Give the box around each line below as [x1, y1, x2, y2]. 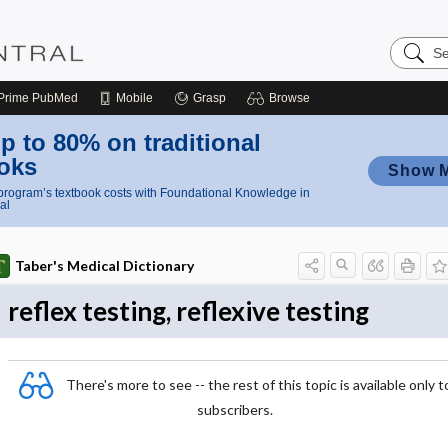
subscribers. [197, 401, 273, 418]
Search [389, 35, 440, 52]
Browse [269, 91, 310, 105]
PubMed [29, 91, 78, 105]
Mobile [116, 91, 153, 105]
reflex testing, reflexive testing [7, 295, 369, 327]
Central [389, 67, 441, 84]
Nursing [389, 51, 445, 68]
